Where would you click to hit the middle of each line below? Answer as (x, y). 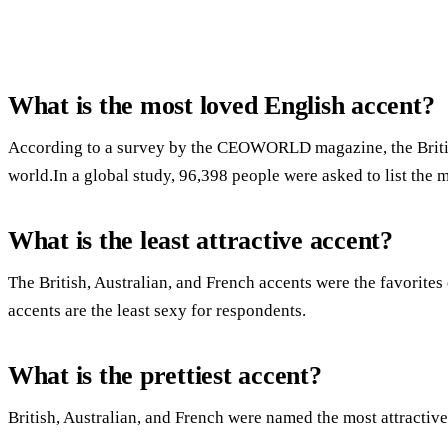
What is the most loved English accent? (221, 105)
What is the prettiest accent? (165, 375)
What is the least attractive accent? (200, 240)
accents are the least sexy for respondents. (157, 310)
